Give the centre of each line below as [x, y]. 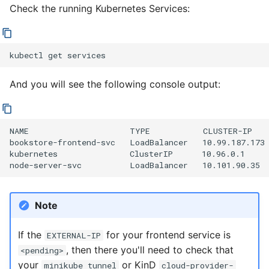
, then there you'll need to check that [150, 249]
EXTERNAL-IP [74, 235]
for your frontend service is [167, 234]
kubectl [26, 55]
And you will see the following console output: [115, 84]
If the [31, 234]
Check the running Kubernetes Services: [100, 9]
